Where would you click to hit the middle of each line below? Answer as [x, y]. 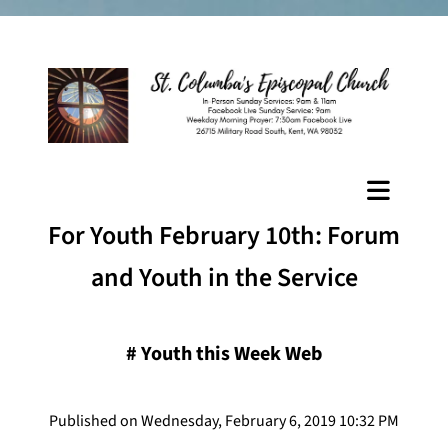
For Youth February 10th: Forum [224, 235]
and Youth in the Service [224, 277]
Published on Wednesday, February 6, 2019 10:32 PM [224, 420]
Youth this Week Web [231, 353]
